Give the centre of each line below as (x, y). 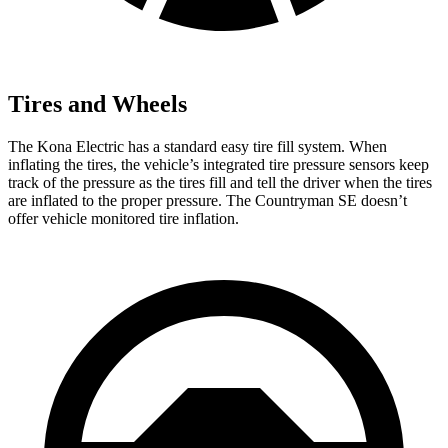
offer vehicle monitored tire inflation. (123, 218)
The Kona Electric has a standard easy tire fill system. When (197, 146)
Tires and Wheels (97, 104)
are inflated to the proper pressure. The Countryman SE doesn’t (207, 200)
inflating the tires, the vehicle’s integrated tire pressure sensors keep (218, 164)
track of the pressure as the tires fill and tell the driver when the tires (220, 182)
